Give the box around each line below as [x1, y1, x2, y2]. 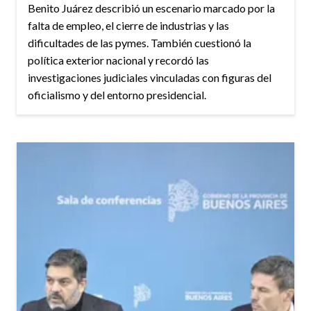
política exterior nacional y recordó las [28, 53, 209, 67]
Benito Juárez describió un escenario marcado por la [28, 1, 275, 15]
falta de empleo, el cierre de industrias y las [28, 19, 229, 33]
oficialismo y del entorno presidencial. [28, 88, 206, 102]
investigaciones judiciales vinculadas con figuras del [28, 71, 271, 85]
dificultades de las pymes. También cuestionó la [28, 36, 251, 50]
